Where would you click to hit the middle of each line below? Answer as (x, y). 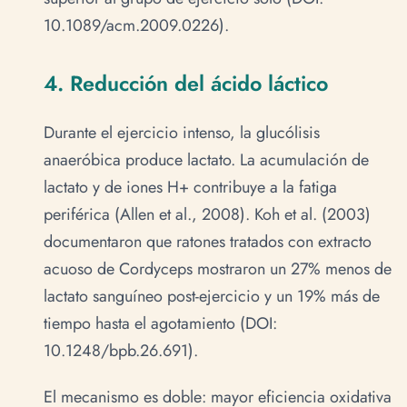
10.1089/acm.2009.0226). (136, 26)
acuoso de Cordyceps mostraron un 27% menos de (218, 268)
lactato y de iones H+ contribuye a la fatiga (190, 187)
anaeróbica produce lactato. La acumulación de (206, 159)
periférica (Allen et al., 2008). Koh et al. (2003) (207, 214)
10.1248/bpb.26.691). (121, 350)
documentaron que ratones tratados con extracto (208, 241)
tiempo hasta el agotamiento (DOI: (160, 323)
